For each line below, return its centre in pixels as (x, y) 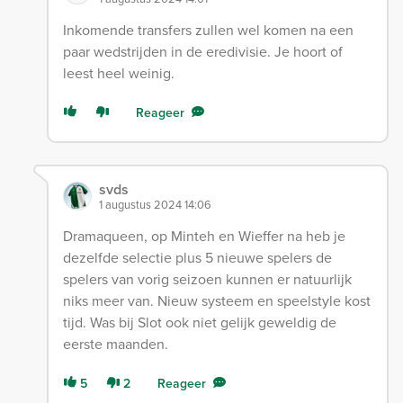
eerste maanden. (115, 345)
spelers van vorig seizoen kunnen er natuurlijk (207, 280)
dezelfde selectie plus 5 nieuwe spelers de (197, 258)
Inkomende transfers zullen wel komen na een (208, 31)
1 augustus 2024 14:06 (155, 205)
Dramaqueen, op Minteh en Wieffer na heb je (204, 237)
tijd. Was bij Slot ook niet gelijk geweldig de (199, 323)
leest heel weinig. (118, 74)
